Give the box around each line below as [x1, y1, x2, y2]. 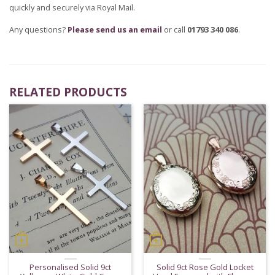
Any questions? [9, 23, 68, 35]
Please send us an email [68, 23, 162, 35]
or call [162, 23, 187, 35]
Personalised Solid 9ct [29, 261, 111, 273]
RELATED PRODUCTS [9, 83, 127, 100]
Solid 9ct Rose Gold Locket [156, 261, 254, 273]
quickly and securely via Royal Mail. [9, 1, 135, 13]
